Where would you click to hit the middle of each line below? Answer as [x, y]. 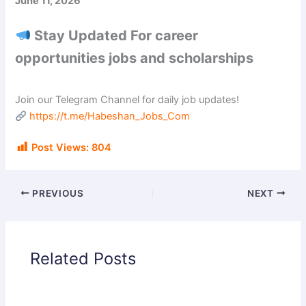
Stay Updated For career [115, 36]
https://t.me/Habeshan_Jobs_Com [110, 116]
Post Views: [60, 147]
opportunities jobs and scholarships [135, 58]
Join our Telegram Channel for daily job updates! [127, 100]
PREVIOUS [57, 193]
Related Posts [83, 259]
